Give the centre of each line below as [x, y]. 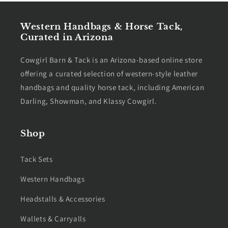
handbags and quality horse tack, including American [112, 87]
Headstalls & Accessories [63, 198]
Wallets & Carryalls [53, 218]
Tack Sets [37, 159]
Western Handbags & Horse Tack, [102, 26]
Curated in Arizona [67, 37]
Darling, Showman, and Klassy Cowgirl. [89, 101]
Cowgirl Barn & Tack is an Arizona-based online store [111, 60]
